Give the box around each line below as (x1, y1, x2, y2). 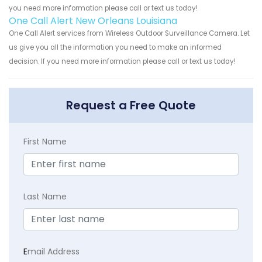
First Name (23, 135, 67, 147)
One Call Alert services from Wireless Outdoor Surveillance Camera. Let (9, 28, 250, 38)
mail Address (27, 245, 80, 257)
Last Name (23, 190, 67, 202)
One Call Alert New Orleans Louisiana (9, 13, 177, 27)
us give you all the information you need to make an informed (9, 42, 222, 52)
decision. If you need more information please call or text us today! (9, 56, 236, 66)
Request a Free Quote (66, 96, 196, 113)
